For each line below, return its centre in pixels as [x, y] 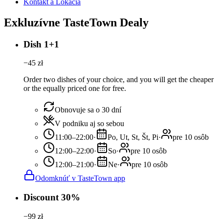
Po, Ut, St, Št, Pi [133, 137]
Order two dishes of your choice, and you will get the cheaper [119, 80]
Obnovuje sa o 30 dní [88, 110]
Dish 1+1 [41, 44]
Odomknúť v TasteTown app [80, 178]
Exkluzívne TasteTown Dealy [76, 22]
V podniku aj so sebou [89, 124]
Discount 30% [52, 197]
